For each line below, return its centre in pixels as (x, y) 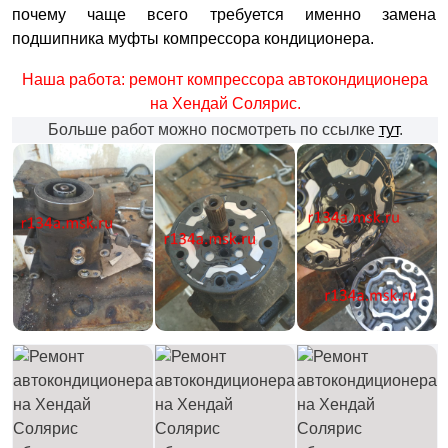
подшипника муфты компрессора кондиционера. (193, 38)
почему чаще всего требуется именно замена (224, 14)
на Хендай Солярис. (225, 103)
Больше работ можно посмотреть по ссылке (213, 129)
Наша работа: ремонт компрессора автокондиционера (225, 79)
